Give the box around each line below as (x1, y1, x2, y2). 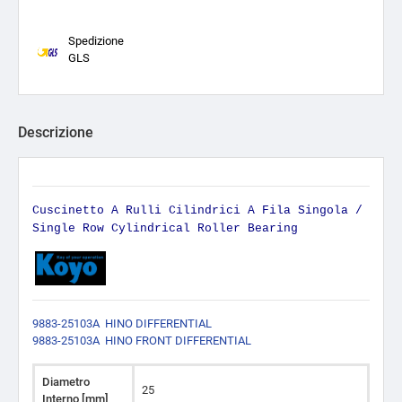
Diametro (42, 375, 90, 389)
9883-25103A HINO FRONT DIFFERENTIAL (32, 334, 251, 348)
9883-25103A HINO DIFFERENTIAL (32, 317, 212, 331)
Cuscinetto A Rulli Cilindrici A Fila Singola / (32, 204, 363, 217)
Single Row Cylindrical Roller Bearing (32, 222, 298, 235)
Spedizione (68, 34, 124, 48)
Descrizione (18, 124, 93, 141)
